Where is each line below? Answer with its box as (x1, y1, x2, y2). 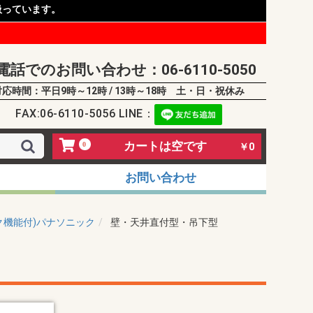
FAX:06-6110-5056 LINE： (15, 107, 155, 121)
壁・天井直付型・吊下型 (110, 217, 218, 228)
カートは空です (123, 139, 207, 153)
